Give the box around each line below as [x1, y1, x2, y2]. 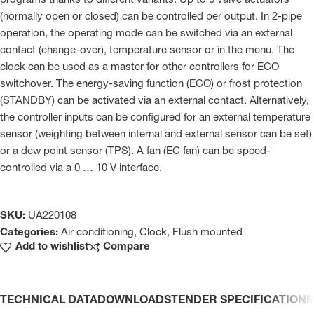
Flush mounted [172, 227, 243, 238]
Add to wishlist [15, 242, 88, 252]
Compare [103, 242, 150, 252]
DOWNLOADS [97, 295, 171, 307]
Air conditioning [61, 227, 134, 238]
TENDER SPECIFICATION [171, 295, 306, 307]
